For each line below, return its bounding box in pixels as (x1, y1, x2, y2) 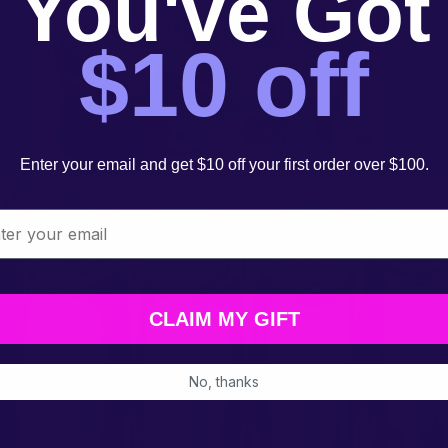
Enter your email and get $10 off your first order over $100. (19, 155, 429, 173)
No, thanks (189, 372, 259, 390)
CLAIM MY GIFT (148, 307, 300, 330)
